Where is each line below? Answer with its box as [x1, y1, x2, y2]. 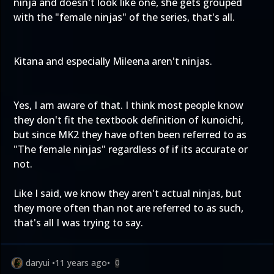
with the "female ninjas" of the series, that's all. [13, 10, 235, 24]
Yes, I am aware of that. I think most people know [13, 98, 243, 112]
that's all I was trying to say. [13, 216, 143, 229]
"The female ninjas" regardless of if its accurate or [13, 143, 248, 156]
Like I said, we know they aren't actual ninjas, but [13, 187, 242, 200]
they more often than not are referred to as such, [13, 201, 243, 215]
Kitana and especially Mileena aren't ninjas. [13, 54, 212, 68]
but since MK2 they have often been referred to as [13, 128, 246, 141]
